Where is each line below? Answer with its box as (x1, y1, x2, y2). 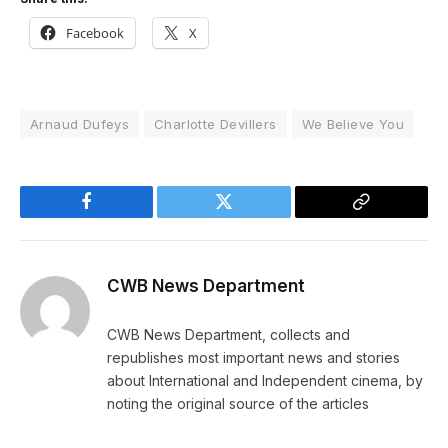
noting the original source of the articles (107, 395, 369, 413)
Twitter (222, 207, 275, 226)
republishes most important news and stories (107, 349, 400, 367)
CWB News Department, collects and (107, 326, 350, 344)
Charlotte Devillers (154, 116, 277, 133)
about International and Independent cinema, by (107, 372, 423, 390)
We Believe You (301, 116, 404, 133)
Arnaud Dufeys (30, 116, 130, 133)
